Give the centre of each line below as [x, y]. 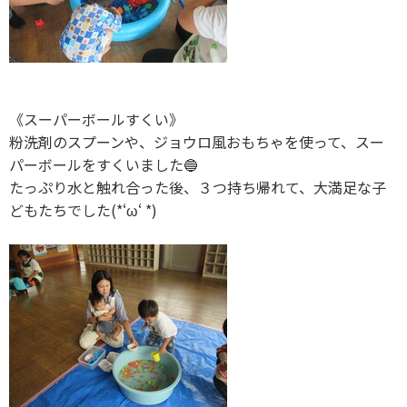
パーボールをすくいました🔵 [104, 165]
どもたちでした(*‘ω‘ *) [83, 210]
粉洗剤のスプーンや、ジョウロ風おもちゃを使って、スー [197, 142]
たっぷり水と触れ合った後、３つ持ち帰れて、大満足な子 [198, 188]
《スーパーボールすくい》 [96, 119]
